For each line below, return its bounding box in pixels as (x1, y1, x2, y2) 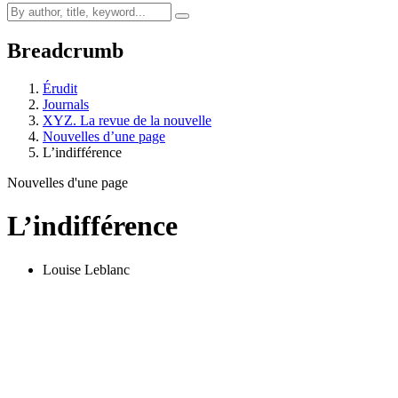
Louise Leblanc (43, 261, 130, 277)
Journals (43, 96, 89, 112)
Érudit (43, 80, 77, 96)
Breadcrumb (7, 38, 123, 62)
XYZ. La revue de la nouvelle (43, 112, 211, 128)
